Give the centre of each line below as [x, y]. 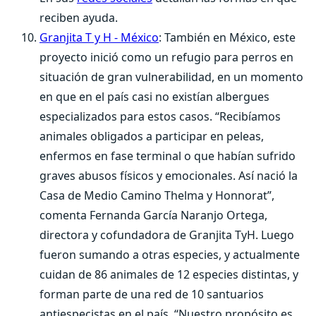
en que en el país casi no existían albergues [154, 97]
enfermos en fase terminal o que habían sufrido [168, 156]
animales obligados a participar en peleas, [152, 136]
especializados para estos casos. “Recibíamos [160, 116]
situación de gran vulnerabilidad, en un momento [171, 77]
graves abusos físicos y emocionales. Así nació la [169, 176]
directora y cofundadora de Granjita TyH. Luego [167, 235]
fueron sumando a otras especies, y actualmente [170, 255]
